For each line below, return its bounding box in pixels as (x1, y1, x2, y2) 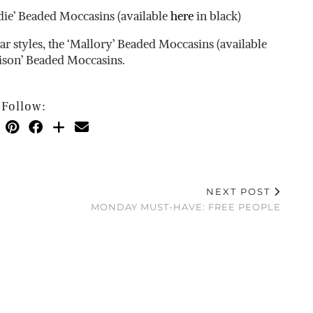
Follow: (1, 98, 46, 115)
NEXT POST (206, 185, 274, 197)
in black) (194, 8, 241, 24)
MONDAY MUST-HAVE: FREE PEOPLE (91, 201, 281, 212)
